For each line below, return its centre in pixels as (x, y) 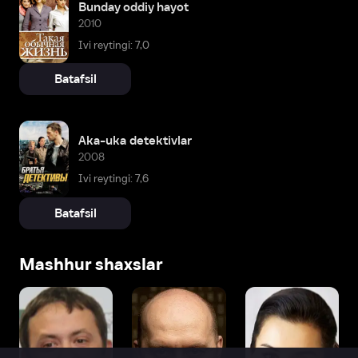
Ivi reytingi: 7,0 (114, 45)
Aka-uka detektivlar (135, 141)
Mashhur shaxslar (91, 264)
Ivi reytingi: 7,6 (113, 179)
